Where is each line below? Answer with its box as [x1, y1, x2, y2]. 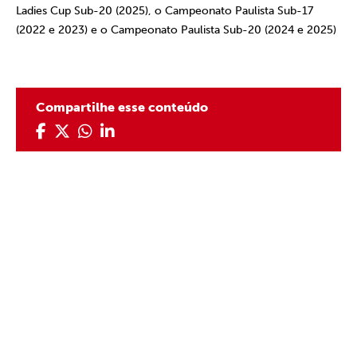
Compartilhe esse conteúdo [36, 100, 208, 115]
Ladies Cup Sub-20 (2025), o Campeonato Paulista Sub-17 [16, 4, 313, 18]
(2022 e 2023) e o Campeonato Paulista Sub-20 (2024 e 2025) [16, 23, 336, 37]
